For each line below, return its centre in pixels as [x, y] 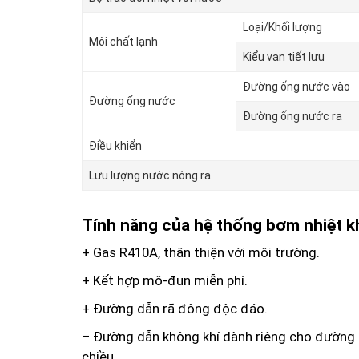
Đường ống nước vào [296, 87]
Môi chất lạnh [123, 42]
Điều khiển [115, 146]
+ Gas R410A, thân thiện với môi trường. [201, 252]
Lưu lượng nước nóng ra [150, 176]
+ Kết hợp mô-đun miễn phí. [165, 280]
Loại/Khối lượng [282, 28]
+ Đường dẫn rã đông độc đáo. [175, 308]
